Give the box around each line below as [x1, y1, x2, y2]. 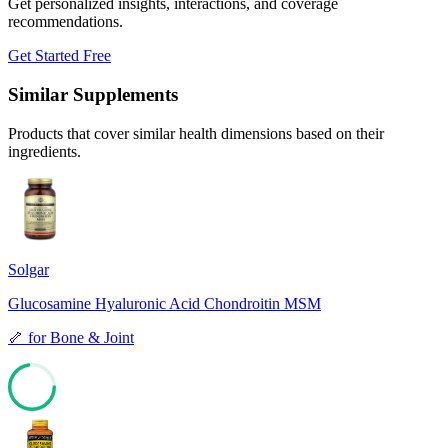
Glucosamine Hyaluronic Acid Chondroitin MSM [8, 294, 321, 312]
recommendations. [8, 13, 123, 31]
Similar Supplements [8, 83, 178, 105]
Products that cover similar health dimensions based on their [8, 124, 384, 142]
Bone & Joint [50, 328, 134, 346]
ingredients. [8, 142, 81, 160]
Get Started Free [8, 47, 111, 65]
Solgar [8, 260, 49, 278]
